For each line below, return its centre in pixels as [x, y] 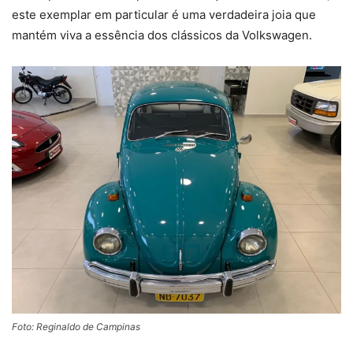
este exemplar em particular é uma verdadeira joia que [164, 15]
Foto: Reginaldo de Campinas [76, 326]
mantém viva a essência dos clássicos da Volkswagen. [162, 35]
